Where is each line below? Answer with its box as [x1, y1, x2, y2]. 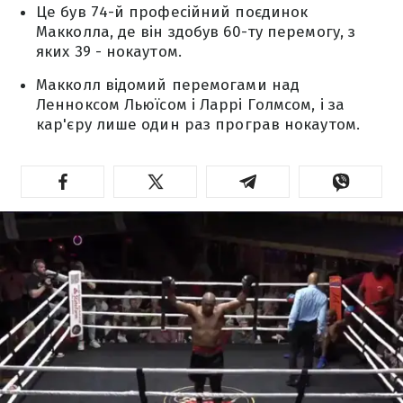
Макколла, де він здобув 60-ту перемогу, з [36, 22, 356, 41]
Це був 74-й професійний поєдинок [36, 3, 309, 22]
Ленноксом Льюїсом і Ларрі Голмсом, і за [36, 95, 345, 114]
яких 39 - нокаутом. [36, 42, 182, 61]
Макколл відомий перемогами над [36, 76, 300, 94]
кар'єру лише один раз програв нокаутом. [36, 115, 360, 134]
